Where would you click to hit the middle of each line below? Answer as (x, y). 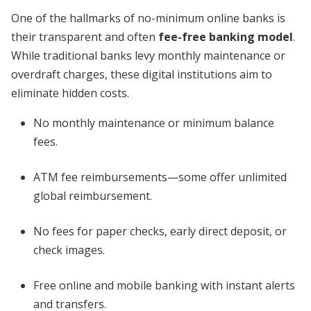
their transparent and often (85, 37)
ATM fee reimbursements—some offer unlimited (160, 177)
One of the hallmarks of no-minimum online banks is (148, 18)
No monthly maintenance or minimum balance (154, 123)
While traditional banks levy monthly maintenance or (148, 56)
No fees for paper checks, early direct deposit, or (160, 231)
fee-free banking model (226, 37)
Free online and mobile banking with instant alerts (164, 285)
